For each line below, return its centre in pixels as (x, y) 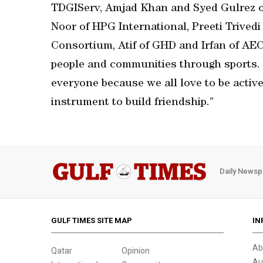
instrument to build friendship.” (132, 103)
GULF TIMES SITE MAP (92, 220)
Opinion (136, 250)
